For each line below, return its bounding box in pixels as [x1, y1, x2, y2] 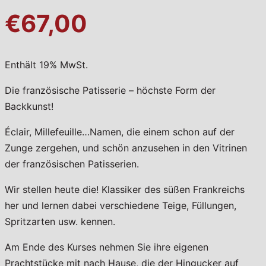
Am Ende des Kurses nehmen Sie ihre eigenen [5, 240, 208, 253]
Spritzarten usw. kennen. [5, 215, 115, 227]
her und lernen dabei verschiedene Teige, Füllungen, [5, 199, 236, 211]
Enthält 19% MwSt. [5, 58, 88, 71]
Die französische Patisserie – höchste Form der [5, 84, 216, 96]
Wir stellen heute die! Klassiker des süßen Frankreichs [5, 183, 245, 195]
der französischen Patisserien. [5, 157, 139, 170]
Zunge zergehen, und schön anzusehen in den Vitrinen [5, 141, 247, 154]
